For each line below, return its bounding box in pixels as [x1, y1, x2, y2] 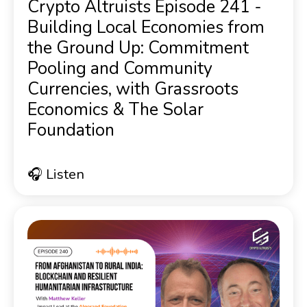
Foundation [27, 118, 114, 142]
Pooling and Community [27, 56, 212, 80]
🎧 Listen [27, 164, 84, 184]
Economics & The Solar [27, 97, 204, 121]
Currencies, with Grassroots [27, 77, 238, 101]
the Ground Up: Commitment [27, 36, 249, 60]
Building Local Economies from [27, 15, 265, 39]
